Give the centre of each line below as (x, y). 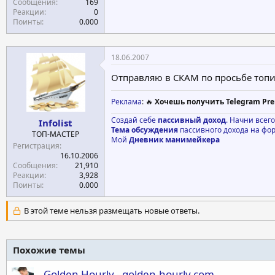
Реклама (126, 102)
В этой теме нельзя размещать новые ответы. (110, 210)
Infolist (56, 122)
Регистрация (36, 145)
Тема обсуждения (145, 130)
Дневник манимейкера (174, 140)
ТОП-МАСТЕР (56, 134)
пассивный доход (192, 120)
